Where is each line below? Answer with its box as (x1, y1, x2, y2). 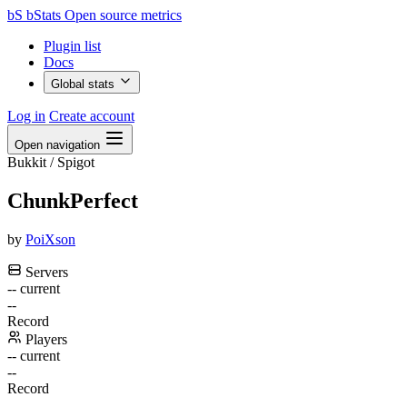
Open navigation (15, 138, 100, 152)
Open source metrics (65, 7, 182, 23)
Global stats (51, 77, 118, 91)
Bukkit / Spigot (7, 154, 94, 170)
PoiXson (25, 231, 75, 247)
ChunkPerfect (7, 188, 138, 213)
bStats (26, 7, 61, 23)
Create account (49, 108, 134, 124)
